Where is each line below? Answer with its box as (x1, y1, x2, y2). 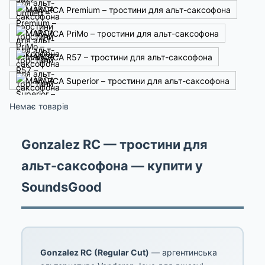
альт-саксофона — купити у (21, 158, 203, 173)
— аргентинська (149, 247, 217, 257)
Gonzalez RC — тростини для (21, 137, 208, 152)
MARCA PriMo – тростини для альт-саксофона (35, 28, 219, 38)
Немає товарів (9, 101, 69, 111)
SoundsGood (21, 179, 102, 195)
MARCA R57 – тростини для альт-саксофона (35, 51, 212, 62)
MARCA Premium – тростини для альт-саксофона (35, 4, 231, 15)
